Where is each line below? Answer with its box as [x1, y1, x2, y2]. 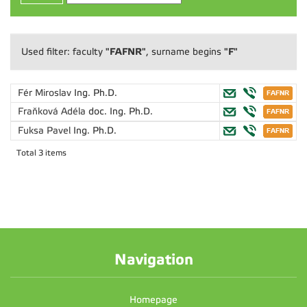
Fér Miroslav [18, 88, 74, 98]
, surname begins [146, 47, 224, 57]
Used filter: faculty [21, 47, 106, 57]
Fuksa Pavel [18, 125, 73, 136]
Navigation [114, 251, 193, 268]
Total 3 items [16, 148, 66, 158]
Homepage [130, 295, 177, 305]
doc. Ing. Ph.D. [88, 106, 153, 116]
